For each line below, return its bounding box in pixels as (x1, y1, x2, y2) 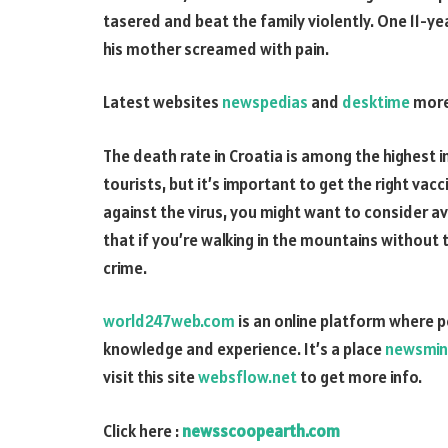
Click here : (103, 419, 182, 442)
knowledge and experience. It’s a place (103, 338, 385, 361)
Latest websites (103, 91, 222, 114)
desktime (342, 91, 410, 114)
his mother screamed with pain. (103, 37, 329, 60)
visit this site (103, 366, 198, 389)
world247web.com (103, 310, 235, 333)
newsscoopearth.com (182, 419, 340, 442)
